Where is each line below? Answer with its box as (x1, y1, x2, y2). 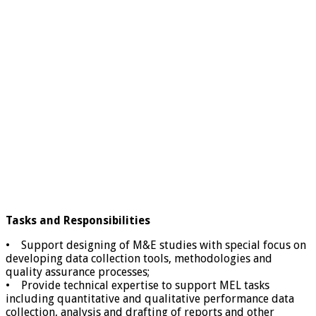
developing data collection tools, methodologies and (6, 252, 272, 266)
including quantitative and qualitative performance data (6, 292, 294, 306)
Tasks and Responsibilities (6, 214, 150, 228)
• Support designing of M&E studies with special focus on (6, 238, 306, 253)
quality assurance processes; (6, 265, 150, 279)
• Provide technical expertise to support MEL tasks (6, 279, 269, 293)
